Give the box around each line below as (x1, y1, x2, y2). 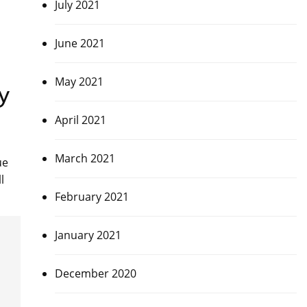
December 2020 (54, 266, 136, 281)
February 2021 (54, 189, 129, 204)
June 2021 (54, 36, 105, 51)
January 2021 (54, 228, 121, 243)
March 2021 (54, 151, 115, 166)
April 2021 (54, 112, 106, 127)
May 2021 (54, 74, 103, 89)
